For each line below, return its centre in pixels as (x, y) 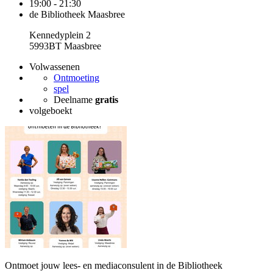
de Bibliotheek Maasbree (77, 14)
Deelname (74, 100)
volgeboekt (51, 111)
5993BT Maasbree (65, 46)
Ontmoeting (76, 78)
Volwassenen (55, 67)
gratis (107, 100)
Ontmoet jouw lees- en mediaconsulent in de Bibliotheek (114, 265)
